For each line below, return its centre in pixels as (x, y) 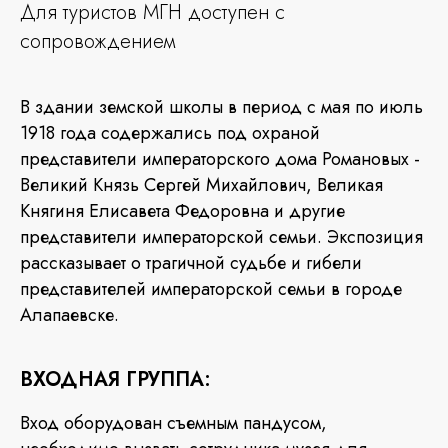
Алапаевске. (69, 315)
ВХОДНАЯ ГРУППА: (115, 379)
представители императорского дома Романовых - (220, 159)
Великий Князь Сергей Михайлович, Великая (201, 185)
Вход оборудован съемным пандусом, (173, 423)
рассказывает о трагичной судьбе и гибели (191, 263)
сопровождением (97, 41)
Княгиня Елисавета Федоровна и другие (182, 211)
